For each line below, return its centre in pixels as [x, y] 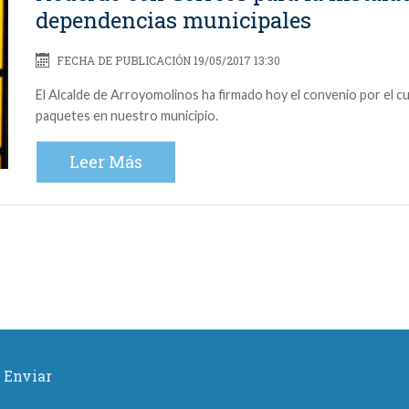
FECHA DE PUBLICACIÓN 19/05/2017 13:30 [167, 60]
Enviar [28, 375]
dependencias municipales [173, 20]
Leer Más [106, 161]
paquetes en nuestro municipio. [127, 115]
